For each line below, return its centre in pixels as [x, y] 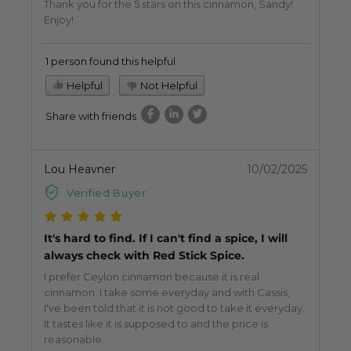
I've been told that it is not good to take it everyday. [174, 308]
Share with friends [91, 116]
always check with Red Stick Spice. [144, 256]
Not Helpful [168, 86]
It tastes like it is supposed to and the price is [156, 324]
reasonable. [74, 340]
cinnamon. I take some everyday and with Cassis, [167, 293]
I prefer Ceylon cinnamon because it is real [152, 277]
